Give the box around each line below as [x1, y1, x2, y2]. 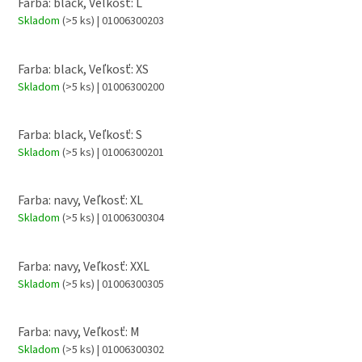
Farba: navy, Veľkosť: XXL [18, 257, 149, 276]
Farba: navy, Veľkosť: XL [18, 192, 143, 210]
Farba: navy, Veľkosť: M [18, 323, 140, 342]
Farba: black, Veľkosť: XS [18, 60, 149, 78]
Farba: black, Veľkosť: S [18, 126, 142, 145]
